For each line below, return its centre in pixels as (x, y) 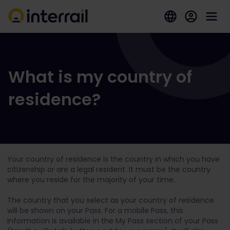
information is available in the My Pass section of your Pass (113, 221)
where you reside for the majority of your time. (92, 180)
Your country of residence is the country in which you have (113, 159)
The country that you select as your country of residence (111, 200)
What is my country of (100, 77)
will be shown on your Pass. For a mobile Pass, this (95, 210)
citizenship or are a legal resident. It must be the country (109, 169)
